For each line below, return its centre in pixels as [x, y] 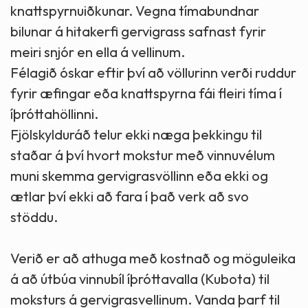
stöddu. [34, 217]
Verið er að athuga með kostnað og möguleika [153, 258]
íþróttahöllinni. [54, 114]
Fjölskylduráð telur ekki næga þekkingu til [136, 135]
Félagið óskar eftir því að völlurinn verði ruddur [153, 73]
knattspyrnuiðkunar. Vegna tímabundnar [135, 11]
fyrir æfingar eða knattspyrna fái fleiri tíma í [146, 93]
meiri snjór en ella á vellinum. [98, 52]
